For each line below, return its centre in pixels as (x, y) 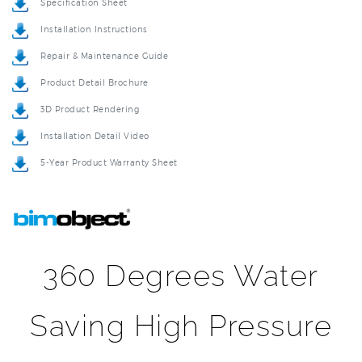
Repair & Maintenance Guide (104, 29)
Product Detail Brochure (95, 55)
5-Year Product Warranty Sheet (109, 135)
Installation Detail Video (95, 109)
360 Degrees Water (181, 248)
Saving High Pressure (181, 299)
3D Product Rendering (90, 82)
